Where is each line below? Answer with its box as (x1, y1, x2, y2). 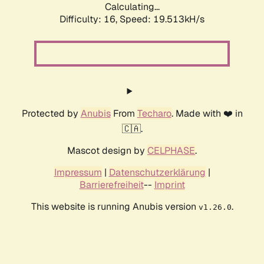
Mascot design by (67, 144, 147, 157)
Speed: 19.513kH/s (120, 13, 204, 26)
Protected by (21, 107, 81, 120)
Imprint (154, 179, 185, 192)
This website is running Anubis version (31, 200, 199, 213)
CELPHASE (147, 144, 195, 157)
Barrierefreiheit (79, 179, 144, 192)
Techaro (137, 107, 171, 120)
